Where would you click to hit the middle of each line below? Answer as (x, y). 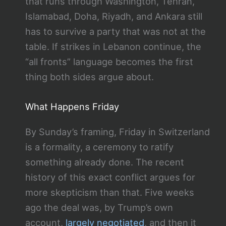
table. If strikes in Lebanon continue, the (113, 47)
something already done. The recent (104, 162)
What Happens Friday (72, 107)
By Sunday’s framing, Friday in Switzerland (117, 132)
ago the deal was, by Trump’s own (99, 208)
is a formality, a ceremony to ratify (99, 147)
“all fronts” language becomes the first (109, 62)
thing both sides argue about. (89, 77)
